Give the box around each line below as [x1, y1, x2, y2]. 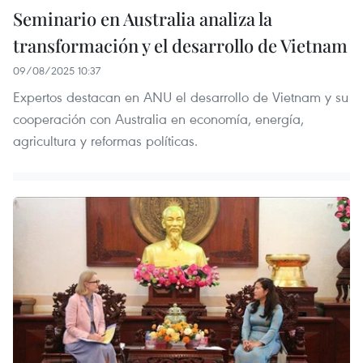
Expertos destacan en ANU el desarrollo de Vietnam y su [13, 87, 348, 106]
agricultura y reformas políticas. [13, 130, 198, 150]
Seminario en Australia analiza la [13, 6, 272, 31]
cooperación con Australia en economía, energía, [13, 109, 304, 128]
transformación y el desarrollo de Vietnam [13, 32, 348, 58]
